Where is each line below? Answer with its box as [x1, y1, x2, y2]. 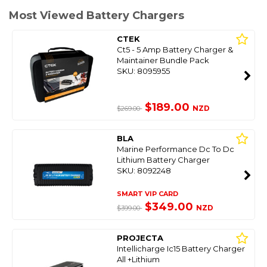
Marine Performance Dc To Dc [117, 144, 235, 154]
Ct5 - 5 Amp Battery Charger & [117, 45, 234, 54]
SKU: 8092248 [117, 166, 172, 175]
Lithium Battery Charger [117, 155, 210, 164]
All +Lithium [117, 254, 160, 264]
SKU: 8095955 [117, 66, 170, 76]
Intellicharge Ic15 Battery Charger [117, 244, 246, 253]
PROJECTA [117, 233, 164, 243]
